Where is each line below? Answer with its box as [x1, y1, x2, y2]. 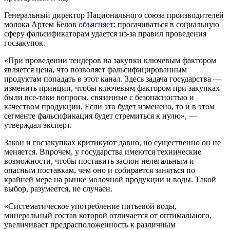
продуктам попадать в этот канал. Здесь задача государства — [4, 74, 221, 83]
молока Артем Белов [4, 20, 79, 29]
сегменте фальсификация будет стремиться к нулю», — [4, 111, 197, 120]
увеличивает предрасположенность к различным [4, 220, 176, 229]
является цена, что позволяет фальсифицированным [4, 65, 187, 74]
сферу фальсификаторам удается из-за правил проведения [4, 29, 206, 38]
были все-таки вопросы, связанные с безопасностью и [4, 92, 194, 102]
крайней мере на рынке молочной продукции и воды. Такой [4, 175, 216, 184]
